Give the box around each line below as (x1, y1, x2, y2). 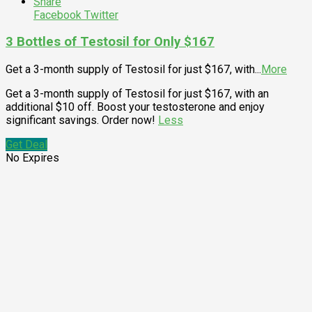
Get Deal (6, 138, 47, 151)
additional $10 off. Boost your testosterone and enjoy (6, 100, 265, 114)
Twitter (81, 8, 118, 22)
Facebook (33, 8, 81, 22)
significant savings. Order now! (6, 114, 158, 127)
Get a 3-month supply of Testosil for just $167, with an (6, 87, 269, 100)
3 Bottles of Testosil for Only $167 (6, 34, 214, 50)
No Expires (6, 151, 59, 164)
